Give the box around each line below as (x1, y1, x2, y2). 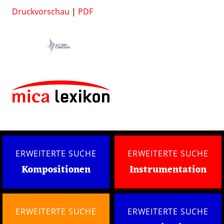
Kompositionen (21, 161, 90, 178)
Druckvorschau (12, 6, 69, 17)
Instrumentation (129, 161, 206, 178)
